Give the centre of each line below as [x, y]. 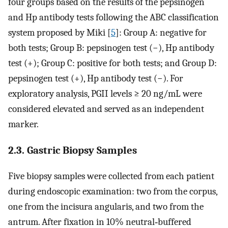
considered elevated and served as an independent [106, 109]
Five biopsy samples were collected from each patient [111, 176]
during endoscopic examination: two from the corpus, [113, 192]
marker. [23, 124]
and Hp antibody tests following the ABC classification [113, 17]
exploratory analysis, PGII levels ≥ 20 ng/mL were [105, 93]
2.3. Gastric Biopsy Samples [73, 150]
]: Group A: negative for [161, 32]
